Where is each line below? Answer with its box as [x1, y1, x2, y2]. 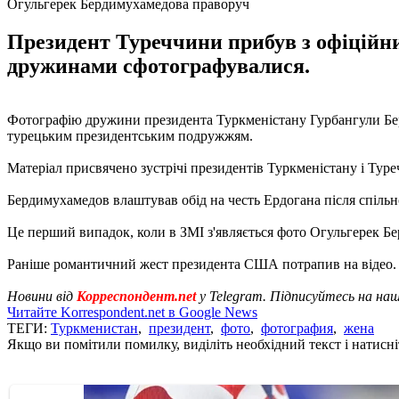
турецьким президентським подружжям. [7, 127, 253, 143]
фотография [261, 320, 333, 336]
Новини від [7, 288, 77, 304]
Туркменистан [51, 320, 138, 336]
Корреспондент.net [77, 288, 196, 304]
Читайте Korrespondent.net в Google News [7, 304, 257, 320]
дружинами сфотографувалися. [7, 53, 310, 77]
